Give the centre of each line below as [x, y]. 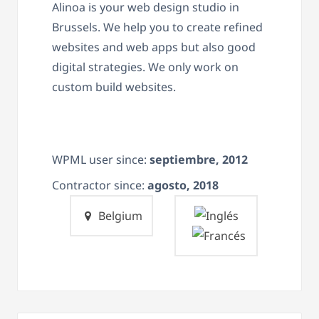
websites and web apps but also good [154, 47]
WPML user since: [101, 159]
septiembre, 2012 [199, 159]
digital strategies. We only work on [145, 67]
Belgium [119, 215]
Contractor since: [100, 185]
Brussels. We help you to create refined [157, 27]
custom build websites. [114, 87]
